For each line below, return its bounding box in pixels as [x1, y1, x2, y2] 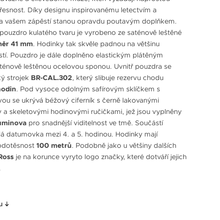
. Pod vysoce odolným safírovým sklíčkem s [16, 84, 160, 93]
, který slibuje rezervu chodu [72, 73, 164, 82]
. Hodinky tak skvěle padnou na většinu [33, 39, 160, 48]
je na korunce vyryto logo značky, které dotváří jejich [14, 152, 187, 161]
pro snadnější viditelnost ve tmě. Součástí [27, 118, 163, 127]
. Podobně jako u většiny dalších [72, 140, 176, 150]
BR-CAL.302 [29, 73, 72, 82]
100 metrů [36, 140, 72, 150]
